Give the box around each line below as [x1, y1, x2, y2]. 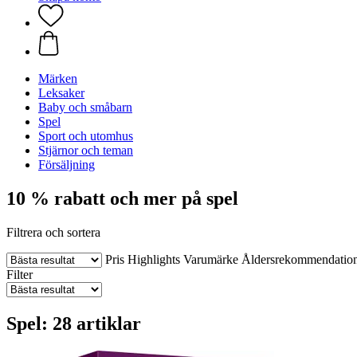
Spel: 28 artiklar [6, 312, 141, 334]
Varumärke [183, 252, 238, 266]
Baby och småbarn [38, 100, 132, 114]
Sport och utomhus [38, 129, 133, 143]
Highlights [127, 252, 180, 266]
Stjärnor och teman [38, 143, 133, 157]
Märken [38, 72, 77, 85]
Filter [6, 267, 33, 281]
